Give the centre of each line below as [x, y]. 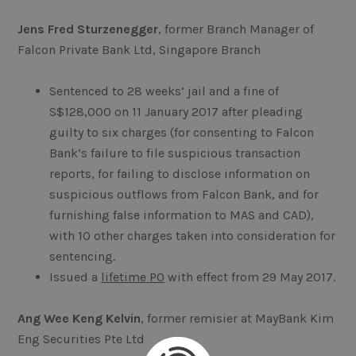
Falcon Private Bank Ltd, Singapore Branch [139, 50]
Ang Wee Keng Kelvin [79, 319]
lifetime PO [133, 277]
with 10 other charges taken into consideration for [193, 236]
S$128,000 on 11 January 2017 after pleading [176, 112]
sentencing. [83, 257]
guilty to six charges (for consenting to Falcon [182, 133]
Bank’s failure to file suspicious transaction [175, 153]
